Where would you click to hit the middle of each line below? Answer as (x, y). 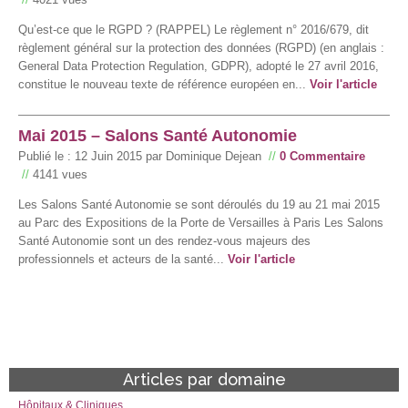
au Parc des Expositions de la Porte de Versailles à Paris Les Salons (201, 222)
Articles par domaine (204, 379)
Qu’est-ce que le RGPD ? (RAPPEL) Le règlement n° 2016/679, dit (194, 29)
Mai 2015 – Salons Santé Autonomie (158, 135)
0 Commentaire (322, 156)
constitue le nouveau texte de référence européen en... (164, 84)
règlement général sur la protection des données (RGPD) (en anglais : (201, 47)
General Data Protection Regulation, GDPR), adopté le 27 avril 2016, (199, 66)
